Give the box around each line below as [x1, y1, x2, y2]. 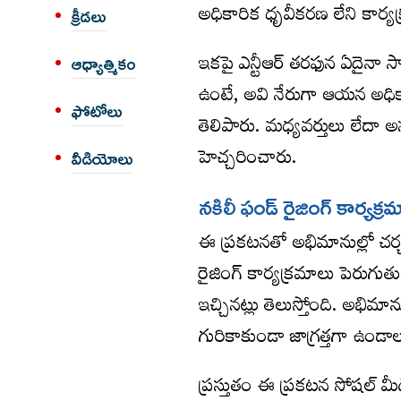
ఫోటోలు [72, 101, 123, 122]
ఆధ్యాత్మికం [72, 54, 136, 74]
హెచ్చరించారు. [199, 141, 297, 180]
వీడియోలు [72, 149, 133, 169]
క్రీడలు [72, 6, 107, 27]
